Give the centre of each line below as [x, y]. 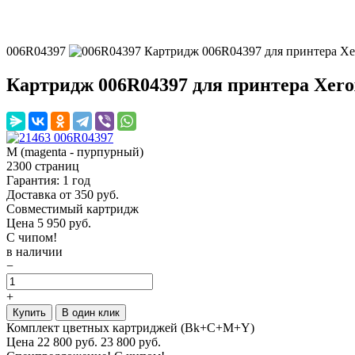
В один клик [91, 312]
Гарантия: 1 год [48, 180]
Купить [29, 312]
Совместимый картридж [73, 208]
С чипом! [32, 237]
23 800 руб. [131, 342]
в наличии [34, 251]
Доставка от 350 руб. [63, 194]
